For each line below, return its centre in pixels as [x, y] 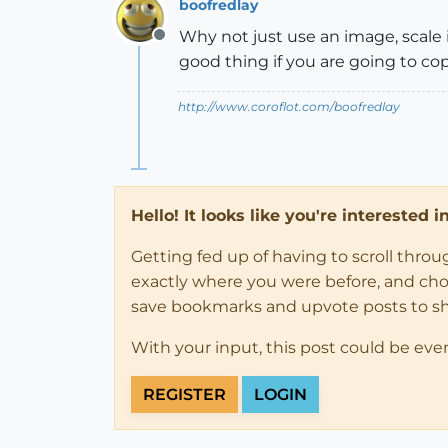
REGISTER [184, 394]
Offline [184, 45]
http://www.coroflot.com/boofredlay [289, 106]
